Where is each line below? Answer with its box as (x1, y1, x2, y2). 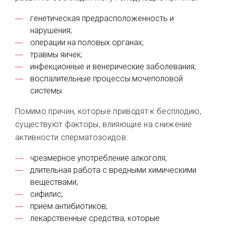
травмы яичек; (30, 50, 82, 59)
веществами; (30, 177, 78, 187)
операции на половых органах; (30, 38, 144, 47)
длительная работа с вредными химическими (30, 165, 196, 175)
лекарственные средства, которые (30, 213, 160, 223)
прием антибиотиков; (30, 201, 107, 211)
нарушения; (30, 26, 72, 35)
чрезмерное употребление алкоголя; (30, 153, 167, 163)
